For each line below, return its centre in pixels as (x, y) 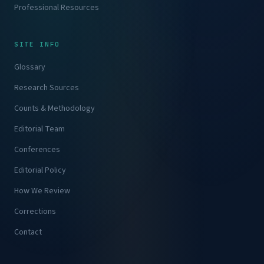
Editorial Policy (40, 171)
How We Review (42, 191)
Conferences (37, 150)
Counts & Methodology (55, 109)
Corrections (35, 212)
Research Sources (47, 88)
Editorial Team (39, 129)
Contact (28, 232)
